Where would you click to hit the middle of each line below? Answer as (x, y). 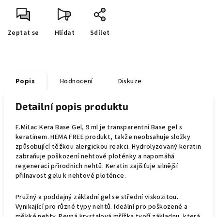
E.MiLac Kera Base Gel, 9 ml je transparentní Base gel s (99, 127)
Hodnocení (77, 81)
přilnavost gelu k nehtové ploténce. (71, 176)
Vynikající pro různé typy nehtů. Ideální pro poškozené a (102, 207)
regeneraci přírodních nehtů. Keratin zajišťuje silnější (97, 166)
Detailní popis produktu (72, 106)
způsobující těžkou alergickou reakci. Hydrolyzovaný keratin (108, 147)
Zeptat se (23, 33)
